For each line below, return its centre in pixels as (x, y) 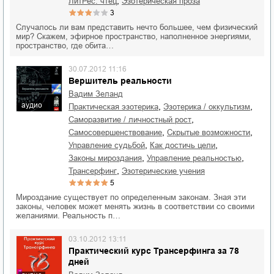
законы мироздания (108, 158)
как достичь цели (185, 145)
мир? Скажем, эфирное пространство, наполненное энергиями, (134, 36)
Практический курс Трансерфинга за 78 (154, 251)
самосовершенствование (118, 132)
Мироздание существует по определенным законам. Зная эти (131, 197)
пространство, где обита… (65, 46)
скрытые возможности (211, 132)
